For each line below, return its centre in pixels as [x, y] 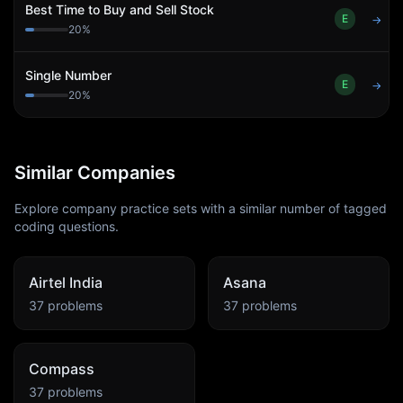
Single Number [68, 75]
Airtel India [66, 282]
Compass [62, 369]
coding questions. [67, 226]
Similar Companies [95, 173]
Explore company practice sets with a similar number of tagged [201, 208]
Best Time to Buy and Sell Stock [120, 9]
